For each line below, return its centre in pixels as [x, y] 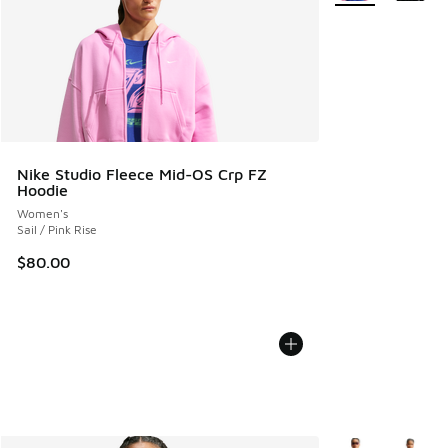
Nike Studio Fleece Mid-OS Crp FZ [142, 173]
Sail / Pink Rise [57, 229]
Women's [42, 213]
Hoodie [42, 189]
